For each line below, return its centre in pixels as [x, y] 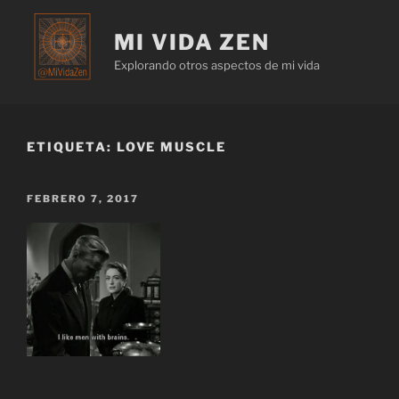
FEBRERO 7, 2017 [83, 199]
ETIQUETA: [72, 146]
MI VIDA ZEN [192, 42]
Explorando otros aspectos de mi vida [217, 65]
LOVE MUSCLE [171, 146]
